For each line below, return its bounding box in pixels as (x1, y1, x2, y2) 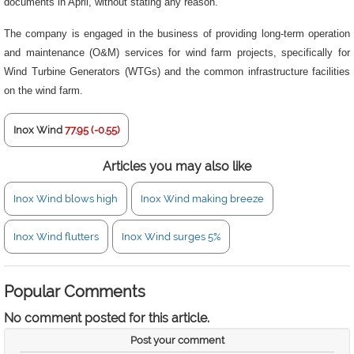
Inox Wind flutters (13, 231, 99, 243)
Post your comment (130, 334, 224, 346)
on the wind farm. (4, 85, 83, 96)
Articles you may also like (103, 159, 251, 174)
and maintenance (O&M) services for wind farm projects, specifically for (4, 47, 350, 58)
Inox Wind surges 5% (122, 231, 220, 243)
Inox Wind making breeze (141, 193, 264, 205)
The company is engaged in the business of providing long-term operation (4, 28, 350, 40)
